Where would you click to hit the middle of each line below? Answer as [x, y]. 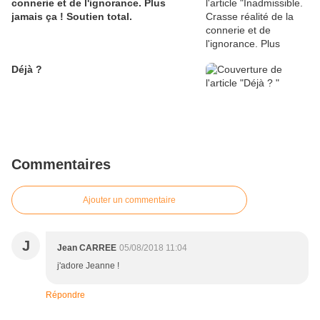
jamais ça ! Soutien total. [72, 16]
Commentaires [61, 164]
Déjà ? [27, 69]
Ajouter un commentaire [129, 200]
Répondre [65, 295]
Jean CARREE [87, 247]
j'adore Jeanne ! [88, 265]
